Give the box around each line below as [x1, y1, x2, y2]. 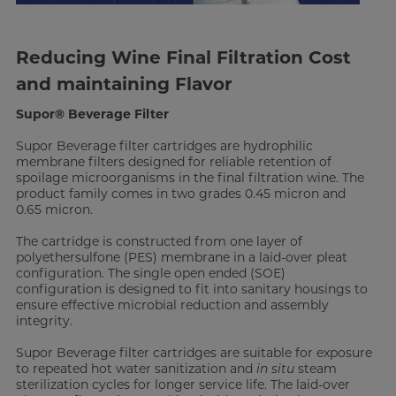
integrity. [15, 312, 72, 329]
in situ [255, 360, 294, 377]
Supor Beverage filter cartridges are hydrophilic [15, 137, 313, 154]
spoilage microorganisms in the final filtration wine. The [15, 169, 364, 186]
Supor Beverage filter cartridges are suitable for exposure [15, 344, 372, 361]
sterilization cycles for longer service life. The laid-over [15, 376, 350, 392]
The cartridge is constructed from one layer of [15, 232, 302, 249]
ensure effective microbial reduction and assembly [15, 296, 329, 313]
